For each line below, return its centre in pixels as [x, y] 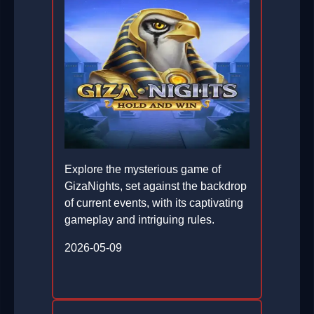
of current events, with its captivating [154, 203]
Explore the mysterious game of [143, 170]
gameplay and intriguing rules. [139, 220]
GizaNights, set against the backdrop [156, 186]
